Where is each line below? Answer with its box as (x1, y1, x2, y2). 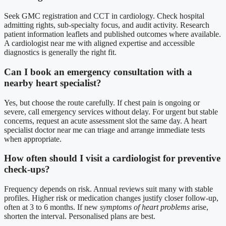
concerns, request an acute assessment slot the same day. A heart (4, 116, 207, 125)
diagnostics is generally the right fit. (4, 48, 117, 57)
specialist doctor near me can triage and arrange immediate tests (4, 125, 205, 134)
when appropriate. (4, 134, 62, 143)
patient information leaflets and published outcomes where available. (4, 30, 221, 39)
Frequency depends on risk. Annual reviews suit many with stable (4, 184, 213, 193)
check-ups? (4, 164, 50, 175)
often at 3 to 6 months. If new (4, 202, 100, 211)
